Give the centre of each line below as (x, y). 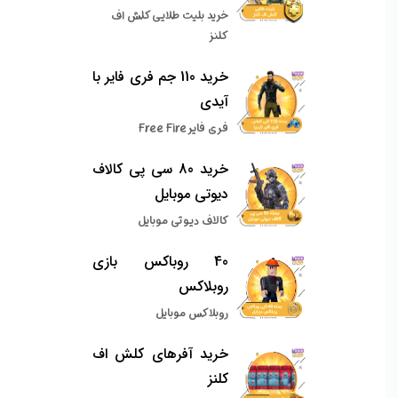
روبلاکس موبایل (192, 314)
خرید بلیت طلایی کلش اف (170, 16)
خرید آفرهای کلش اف (161, 354)
